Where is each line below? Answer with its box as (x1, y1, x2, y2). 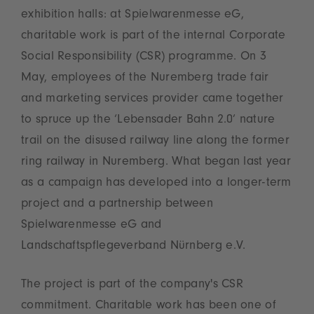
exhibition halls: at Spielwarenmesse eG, (21, 9, 244, 22)
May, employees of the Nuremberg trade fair (21, 72, 269, 86)
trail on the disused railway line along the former (21, 135, 289, 149)
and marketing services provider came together (21, 93, 284, 107)
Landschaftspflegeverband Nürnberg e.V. (21, 240, 246, 254)
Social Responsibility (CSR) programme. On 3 (21, 51, 266, 64)
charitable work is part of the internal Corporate (21, 30, 286, 43)
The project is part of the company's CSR (21, 279, 243, 292)
